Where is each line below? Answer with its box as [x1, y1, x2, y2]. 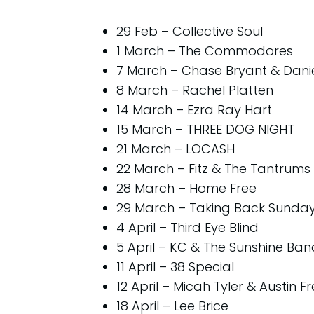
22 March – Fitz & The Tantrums [116, 159, 310, 177]
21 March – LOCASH [116, 139, 235, 158]
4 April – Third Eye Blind [116, 218, 259, 236]
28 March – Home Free [116, 179, 257, 197]
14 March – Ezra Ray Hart [116, 100, 272, 118]
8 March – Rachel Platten [116, 81, 273, 99]
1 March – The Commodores [116, 41, 293, 60]
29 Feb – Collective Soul [116, 22, 263, 40]
